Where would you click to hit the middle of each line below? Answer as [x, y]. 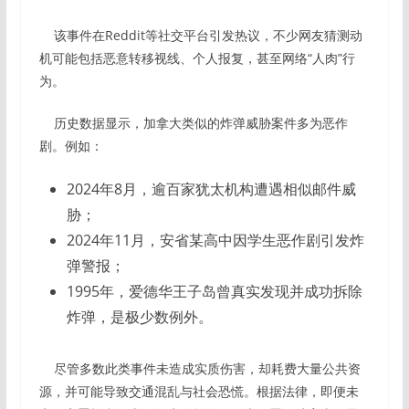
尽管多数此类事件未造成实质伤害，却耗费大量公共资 [199, 369]
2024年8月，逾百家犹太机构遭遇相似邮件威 [211, 189]
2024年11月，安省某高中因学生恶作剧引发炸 [215, 241]
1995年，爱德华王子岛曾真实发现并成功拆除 [214, 292]
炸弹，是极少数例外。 [139, 317]
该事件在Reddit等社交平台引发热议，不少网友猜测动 [200, 36]
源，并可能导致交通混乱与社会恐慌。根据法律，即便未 [199, 392]
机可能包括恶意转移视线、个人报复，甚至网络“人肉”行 [197, 58]
